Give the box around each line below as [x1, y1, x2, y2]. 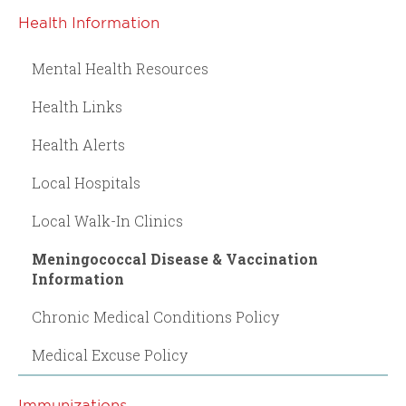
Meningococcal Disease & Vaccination [32, 248, 318, 268]
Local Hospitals [32, 172, 140, 192]
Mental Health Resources [32, 58, 208, 78]
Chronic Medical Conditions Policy [32, 306, 279, 326]
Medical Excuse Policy [32, 344, 188, 364]
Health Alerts [32, 134, 125, 154]
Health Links [32, 96, 122, 116]
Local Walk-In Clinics [32, 210, 183, 230]
